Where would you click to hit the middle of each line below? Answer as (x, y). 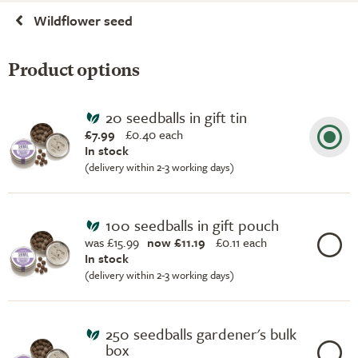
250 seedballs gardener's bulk (201, 333)
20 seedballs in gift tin (176, 117)
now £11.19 (176, 242)
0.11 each (245, 242)
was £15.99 (112, 242)
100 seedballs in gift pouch (192, 225)
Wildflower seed (83, 20)
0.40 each (157, 134)
